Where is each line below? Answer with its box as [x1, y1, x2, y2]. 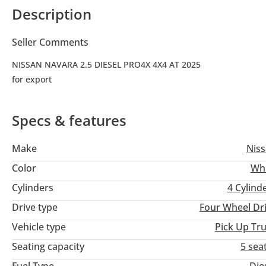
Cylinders [12, 181, 53, 195]
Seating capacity [12, 240, 84, 254]
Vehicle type [12, 220, 66, 234]
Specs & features [12, 110, 126, 131]
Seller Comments [12, 36, 88, 49]
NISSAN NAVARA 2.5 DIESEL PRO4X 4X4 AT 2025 [12, 59, 201, 71]
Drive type [12, 201, 58, 214]
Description [12, 4, 91, 24]
